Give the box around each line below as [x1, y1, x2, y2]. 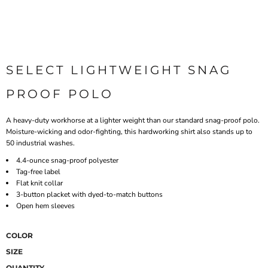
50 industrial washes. [6, 138, 75, 148]
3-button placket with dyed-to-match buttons [16, 189, 163, 199]
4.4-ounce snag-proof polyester [16, 155, 118, 165]
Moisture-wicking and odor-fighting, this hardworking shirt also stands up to [6, 126, 252, 136]
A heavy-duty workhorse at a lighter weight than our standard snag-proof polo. [6, 115, 260, 125]
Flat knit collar [16, 178, 63, 188]
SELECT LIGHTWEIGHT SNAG [6, 62, 232, 77]
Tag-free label [16, 166, 60, 176]
